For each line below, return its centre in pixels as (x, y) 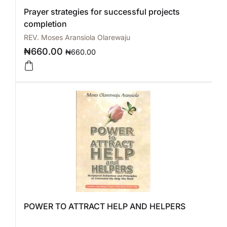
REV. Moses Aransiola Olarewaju (77, 37)
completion (45, 24)
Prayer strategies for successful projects (102, 12)
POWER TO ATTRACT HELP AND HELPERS (105, 206)
